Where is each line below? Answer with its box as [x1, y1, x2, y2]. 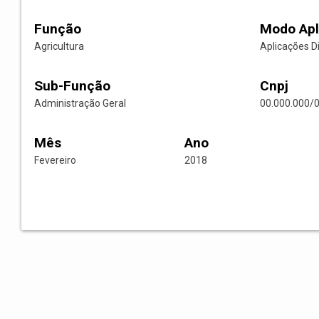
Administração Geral [34, 98, 126, 110]
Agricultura [34, 41, 84, 53]
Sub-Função [34, 78, 110, 95]
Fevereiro [34, 155, 76, 167]
